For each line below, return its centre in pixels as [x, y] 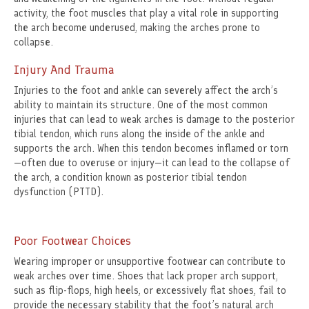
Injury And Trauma [64, 70]
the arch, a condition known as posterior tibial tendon [130, 178]
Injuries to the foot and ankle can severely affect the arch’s [146, 91]
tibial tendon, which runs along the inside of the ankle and [139, 134]
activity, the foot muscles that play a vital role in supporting [146, 13]
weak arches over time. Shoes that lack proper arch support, [146, 276]
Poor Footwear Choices [72, 241]
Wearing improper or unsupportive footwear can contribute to [150, 262]
